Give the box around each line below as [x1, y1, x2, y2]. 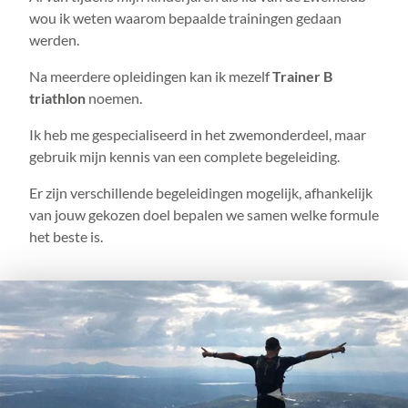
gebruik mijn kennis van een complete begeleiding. [29, 148, 340, 165]
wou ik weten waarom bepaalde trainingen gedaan [29, 9, 342, 26]
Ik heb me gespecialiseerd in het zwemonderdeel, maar [29, 126, 366, 143]
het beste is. [29, 228, 103, 245]
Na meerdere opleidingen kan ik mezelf [29, 67, 272, 85]
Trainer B [272, 67, 332, 85]
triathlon [29, 89, 86, 107]
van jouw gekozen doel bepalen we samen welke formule [29, 206, 379, 223]
